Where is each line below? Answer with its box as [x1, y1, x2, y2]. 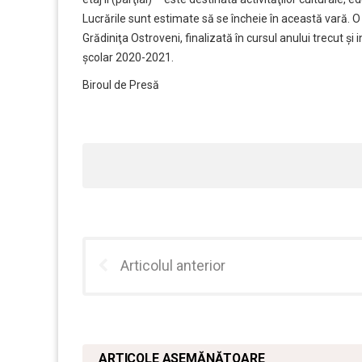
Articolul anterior [120, 256, 225, 274]
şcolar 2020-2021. [82, 50, 174, 64]
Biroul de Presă [82, 78, 159, 91]
